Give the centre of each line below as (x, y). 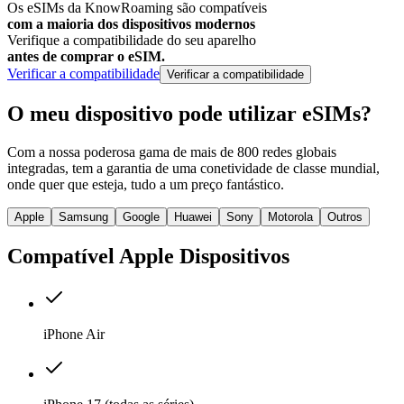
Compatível (63, 256)
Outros (345, 216)
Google (141, 216)
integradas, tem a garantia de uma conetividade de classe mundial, (193, 168)
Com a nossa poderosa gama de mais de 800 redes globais (172, 151)
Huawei (193, 216)
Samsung (83, 216)
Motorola (290, 216)
